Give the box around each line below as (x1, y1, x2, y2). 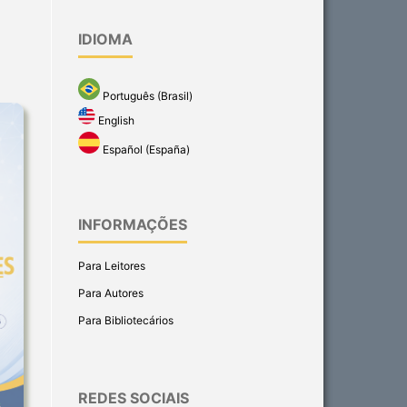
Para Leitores (78, 259, 145, 273)
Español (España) (100, 143, 190, 157)
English (95, 114, 135, 128)
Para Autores (78, 286, 144, 301)
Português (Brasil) (100, 88, 193, 103)
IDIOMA (78, 29, 133, 48)
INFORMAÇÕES (78, 215, 187, 234)
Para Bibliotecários (78, 313, 174, 328)
